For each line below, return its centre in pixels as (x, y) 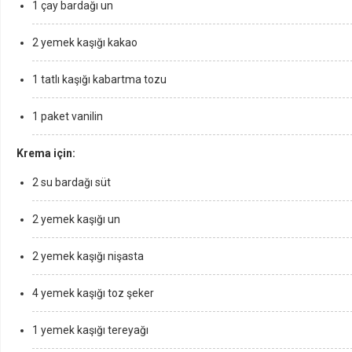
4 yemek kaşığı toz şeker (93, 293)
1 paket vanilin (68, 116)
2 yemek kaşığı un (76, 219)
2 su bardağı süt (71, 182)
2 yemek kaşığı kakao (85, 42)
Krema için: (46, 153)
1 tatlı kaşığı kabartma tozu (99, 79)
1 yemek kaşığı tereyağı (90, 330)
